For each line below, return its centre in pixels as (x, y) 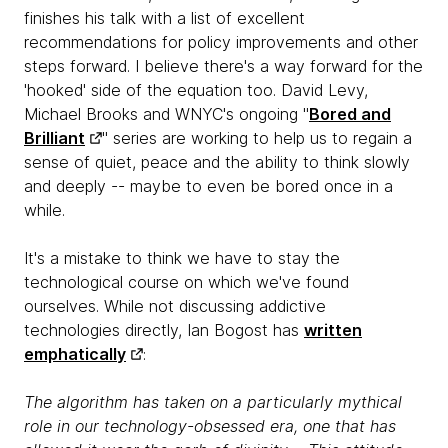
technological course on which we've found (186, 282)
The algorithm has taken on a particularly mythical (213, 402)
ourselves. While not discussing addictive (175, 306)
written (333, 330)
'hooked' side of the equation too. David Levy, (196, 90)
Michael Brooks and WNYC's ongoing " (166, 114)
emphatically (75, 354)
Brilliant (54, 138)
